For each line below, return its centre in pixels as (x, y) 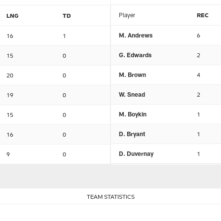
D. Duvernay (136, 153)
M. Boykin (133, 114)
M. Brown (132, 74)
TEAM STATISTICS (110, 196)
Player (127, 15)
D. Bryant (132, 134)
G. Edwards (135, 55)
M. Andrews (136, 35)
